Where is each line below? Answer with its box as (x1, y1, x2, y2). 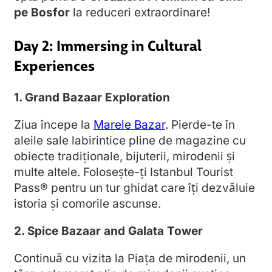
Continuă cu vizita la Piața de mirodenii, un (14, 251, 246, 266)
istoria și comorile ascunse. (14, 197, 161, 211)
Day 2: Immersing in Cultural (14, 34, 202, 56)
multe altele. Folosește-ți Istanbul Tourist (14, 165, 233, 180)
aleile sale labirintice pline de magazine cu (14, 134, 246, 148)
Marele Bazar (93, 118, 165, 132)
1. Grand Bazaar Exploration (14, 90, 170, 105)
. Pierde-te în (165, 118, 235, 132)
